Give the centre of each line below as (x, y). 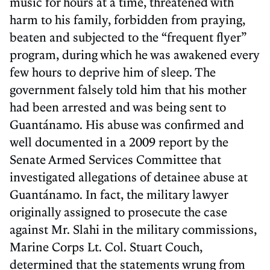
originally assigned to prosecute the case (118, 211)
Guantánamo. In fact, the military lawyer (119, 194)
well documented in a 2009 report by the (119, 141)
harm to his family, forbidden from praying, (127, 19)
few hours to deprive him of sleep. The (113, 71)
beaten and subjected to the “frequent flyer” (128, 36)
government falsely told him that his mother (128, 89)
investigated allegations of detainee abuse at (129, 176)
